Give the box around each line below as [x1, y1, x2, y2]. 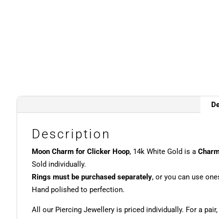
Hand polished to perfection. [31, 185, 125, 195]
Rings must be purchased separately [31, 173, 152, 182]
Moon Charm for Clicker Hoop [31, 147, 130, 156]
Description [31, 127, 110, 142]
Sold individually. [31, 160, 86, 169]
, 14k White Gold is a [129, 147, 198, 156]
